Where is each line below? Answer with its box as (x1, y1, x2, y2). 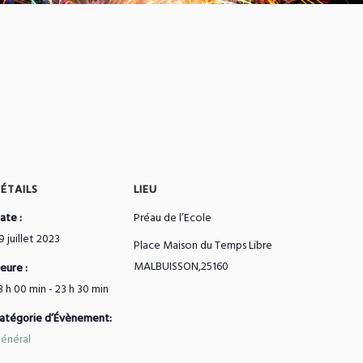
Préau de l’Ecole (133, 209, 211, 228)
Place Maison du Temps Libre (133, 237, 272, 256)
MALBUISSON (133, 258, 199, 277)
